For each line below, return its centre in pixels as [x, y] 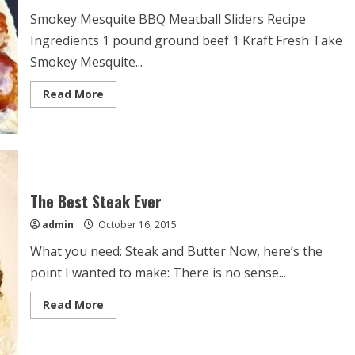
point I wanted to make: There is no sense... [158, 273]
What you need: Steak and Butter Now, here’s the [176, 252]
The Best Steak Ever [95, 202]
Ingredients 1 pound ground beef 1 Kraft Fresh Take [186, 40]
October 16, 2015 [136, 225]
